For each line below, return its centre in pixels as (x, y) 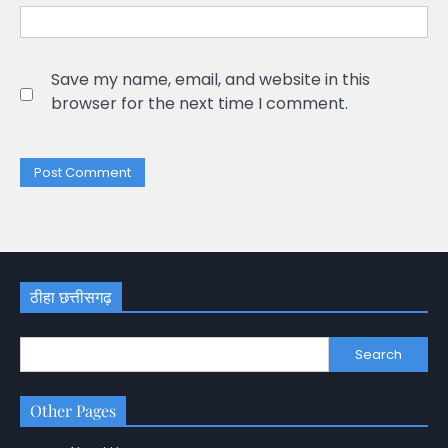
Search (378, 354)
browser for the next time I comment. (199, 103)
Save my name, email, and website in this (210, 79)
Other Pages (73, 411)
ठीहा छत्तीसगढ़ (71, 297)
